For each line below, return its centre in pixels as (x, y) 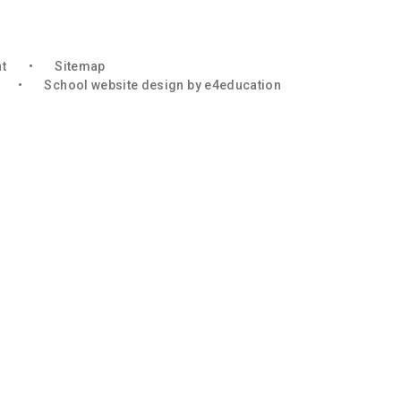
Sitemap (80, 66)
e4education (243, 85)
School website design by (124, 85)
